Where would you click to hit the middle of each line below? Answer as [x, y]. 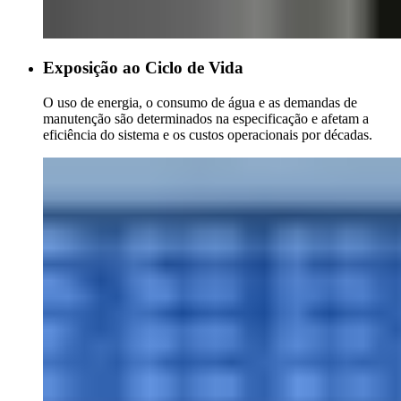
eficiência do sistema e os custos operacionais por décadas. [208, 135]
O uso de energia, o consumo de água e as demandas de [200, 102]
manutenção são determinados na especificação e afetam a [206, 119]
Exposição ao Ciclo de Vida [143, 68]
